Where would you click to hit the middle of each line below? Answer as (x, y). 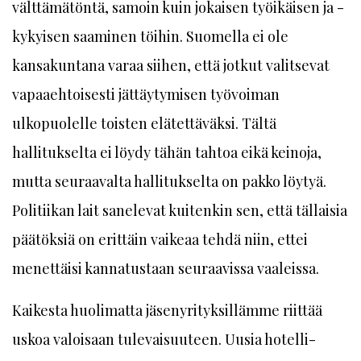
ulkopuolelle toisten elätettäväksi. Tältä (144, 123)
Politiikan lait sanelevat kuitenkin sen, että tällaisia (180, 210)
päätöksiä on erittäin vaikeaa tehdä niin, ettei (160, 239)
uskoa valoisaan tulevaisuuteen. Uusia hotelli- (164, 339)
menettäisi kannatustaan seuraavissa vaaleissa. (166, 268)
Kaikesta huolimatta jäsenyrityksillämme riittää (167, 310)
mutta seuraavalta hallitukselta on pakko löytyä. (169, 181)
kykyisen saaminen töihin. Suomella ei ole (150, 36)
